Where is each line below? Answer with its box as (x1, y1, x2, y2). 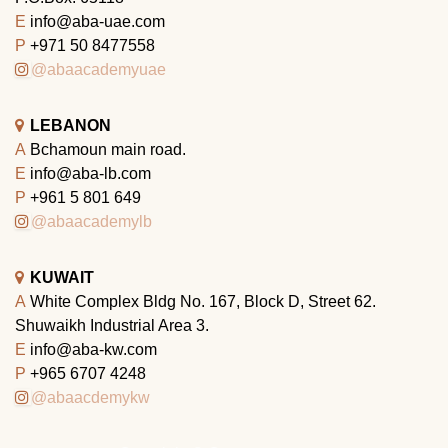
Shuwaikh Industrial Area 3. (15, 316, 209, 334)
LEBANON (30, 116, 111, 134)
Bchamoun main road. (30, 140, 186, 158)
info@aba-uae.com (30, 12, 165, 30)
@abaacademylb (31, 212, 152, 230)
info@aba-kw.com (30, 340, 157, 358)
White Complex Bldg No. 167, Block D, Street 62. (30, 292, 376, 310)
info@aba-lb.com (30, 164, 151, 182)
